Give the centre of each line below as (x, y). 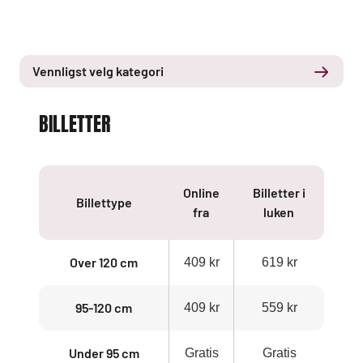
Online (201, 192)
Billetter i (279, 192)
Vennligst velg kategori (98, 71)
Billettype (104, 202)
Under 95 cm (104, 353)
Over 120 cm (104, 262)
